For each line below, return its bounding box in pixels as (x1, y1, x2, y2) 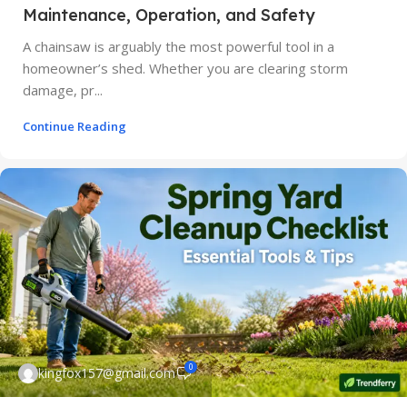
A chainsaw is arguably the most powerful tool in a (23, 36, 334, 55)
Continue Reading (23, 117, 126, 134)
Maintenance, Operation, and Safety (23, 4, 315, 25)
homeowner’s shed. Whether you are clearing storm (23, 58, 348, 77)
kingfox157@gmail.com (38, 363, 175, 382)
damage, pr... (23, 80, 103, 99)
